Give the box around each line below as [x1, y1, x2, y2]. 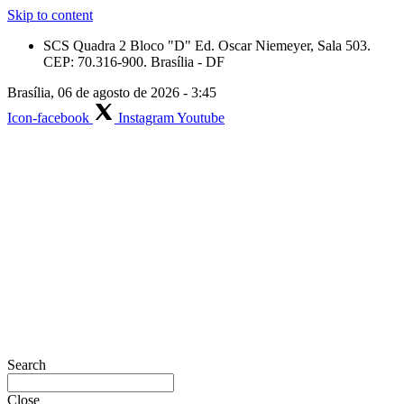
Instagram [118, 110, 174, 125]
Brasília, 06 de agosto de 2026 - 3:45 [7, 85, 216, 100]
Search [7, 357, 46, 372]
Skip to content [7, 7, 93, 23]
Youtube [177, 110, 225, 125]
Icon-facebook [7, 110, 89, 125]
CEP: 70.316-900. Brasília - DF [43, 54, 225, 69]
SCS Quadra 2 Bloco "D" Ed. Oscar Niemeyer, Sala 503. [43, 38, 371, 53]
